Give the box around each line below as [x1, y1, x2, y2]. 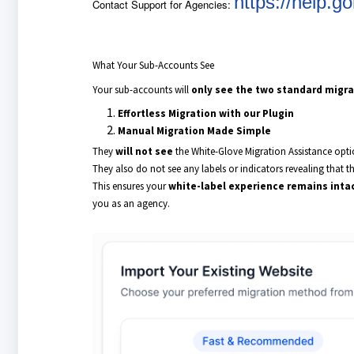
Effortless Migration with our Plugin [117, 107, 294, 121]
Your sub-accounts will [92, 83, 191, 97]
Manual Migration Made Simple [117, 124, 271, 138]
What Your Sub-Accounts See [92, 58, 214, 73]
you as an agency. [92, 197, 170, 211]
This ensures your [92, 179, 168, 194]
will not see [115, 145, 173, 159]
